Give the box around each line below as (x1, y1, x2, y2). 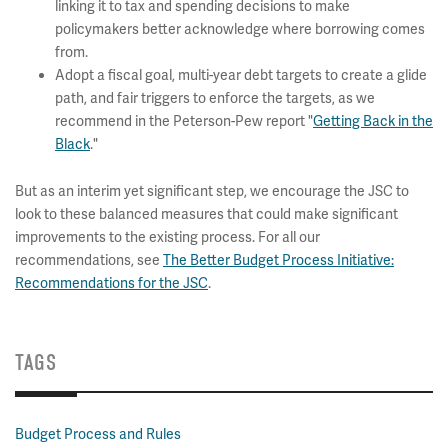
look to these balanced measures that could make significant (15, 205, 398, 223)
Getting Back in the (313, 112, 433, 130)
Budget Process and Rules (15, 425, 181, 443)
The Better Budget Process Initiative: (163, 251, 394, 269)
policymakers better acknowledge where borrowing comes (55, 20, 425, 38)
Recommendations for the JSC (15, 274, 208, 292)
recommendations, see (15, 251, 163, 269)
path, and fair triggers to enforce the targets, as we (55, 89, 375, 107)
